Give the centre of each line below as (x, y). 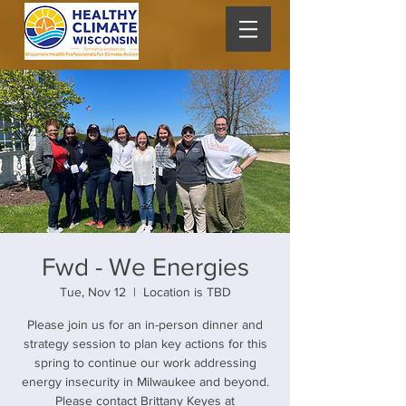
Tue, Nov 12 (92, 292)
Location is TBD (187, 292)
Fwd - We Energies (145, 267)
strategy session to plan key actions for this (145, 343)
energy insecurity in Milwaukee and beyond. (145, 382)
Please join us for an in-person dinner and (145, 324)
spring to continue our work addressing (145, 362)
